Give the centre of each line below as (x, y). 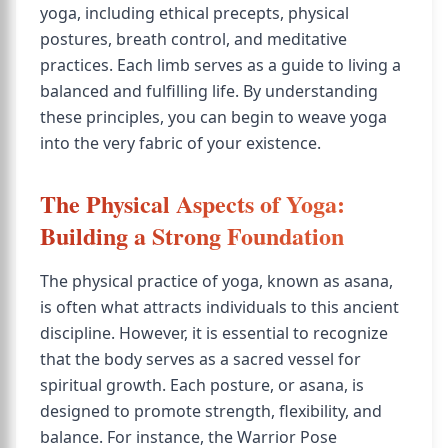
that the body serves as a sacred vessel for (200, 359)
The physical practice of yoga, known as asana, (216, 281)
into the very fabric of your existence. (180, 143)
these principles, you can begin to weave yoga (213, 117)
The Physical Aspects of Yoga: (192, 203)
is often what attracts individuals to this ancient (219, 307)
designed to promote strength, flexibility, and (211, 411)
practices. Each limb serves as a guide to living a (220, 65)
